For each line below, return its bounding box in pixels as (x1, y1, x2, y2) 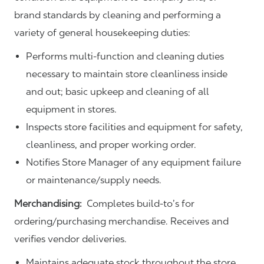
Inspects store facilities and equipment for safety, (26, 121, 243, 133)
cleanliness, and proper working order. (26, 138, 196, 150)
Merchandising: (14, 197, 82, 209)
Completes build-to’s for (82, 197, 194, 209)
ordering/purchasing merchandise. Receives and (14, 215, 229, 227)
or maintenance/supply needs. (26, 174, 161, 186)
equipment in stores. (26, 103, 117, 115)
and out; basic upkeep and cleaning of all (26, 85, 209, 97)
